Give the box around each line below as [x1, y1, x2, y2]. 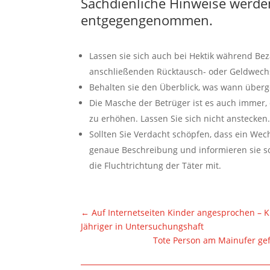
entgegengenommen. [81, 11, 213, 29]
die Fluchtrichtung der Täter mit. [89, 160, 222, 171]
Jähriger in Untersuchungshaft [81, 220, 204, 232]
